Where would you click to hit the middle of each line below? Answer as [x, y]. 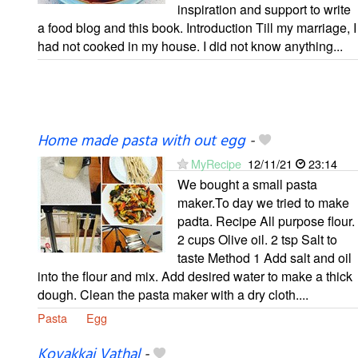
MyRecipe [216, 163]
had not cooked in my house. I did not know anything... [190, 46]
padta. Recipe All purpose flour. [266, 221]
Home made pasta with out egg [141, 141]
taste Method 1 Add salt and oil [265, 257]
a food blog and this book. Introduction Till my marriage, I [197, 27]
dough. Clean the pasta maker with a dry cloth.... [173, 294]
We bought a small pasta [247, 184]
